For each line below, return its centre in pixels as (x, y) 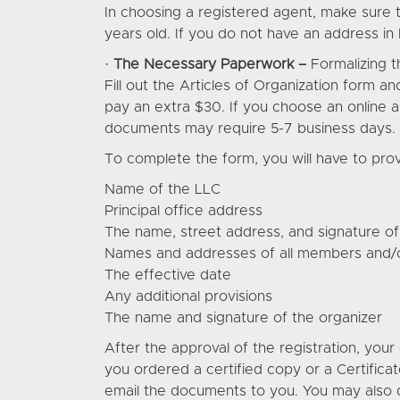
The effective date (168, 275)
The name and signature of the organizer (243, 318)
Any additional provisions (188, 296)
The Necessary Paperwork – (210, 64)
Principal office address (183, 211)
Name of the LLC (162, 189)
